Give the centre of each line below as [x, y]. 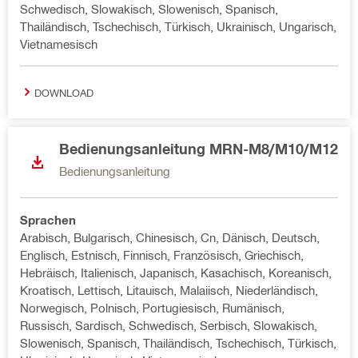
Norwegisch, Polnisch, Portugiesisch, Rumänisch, [152, 308]
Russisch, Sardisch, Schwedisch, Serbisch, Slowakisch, [169, 325]
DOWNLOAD [64, 92]
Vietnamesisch [59, 44]
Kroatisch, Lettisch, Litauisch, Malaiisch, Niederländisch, [169, 290]
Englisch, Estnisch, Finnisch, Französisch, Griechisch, [162, 255]
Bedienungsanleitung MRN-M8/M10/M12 [199, 149]
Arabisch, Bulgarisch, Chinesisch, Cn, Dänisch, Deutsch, [170, 237]
